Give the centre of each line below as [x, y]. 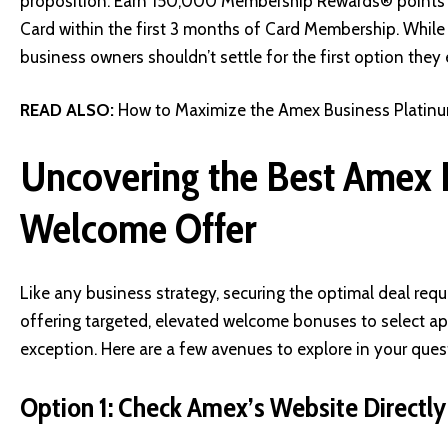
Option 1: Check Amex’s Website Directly [233, 406]
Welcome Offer [138, 227]
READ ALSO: [67, 110]
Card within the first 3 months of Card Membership [208, 28]
